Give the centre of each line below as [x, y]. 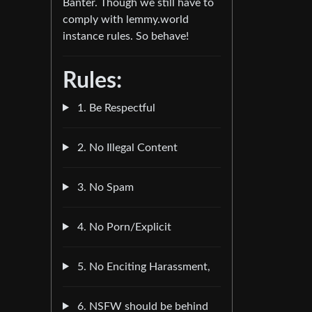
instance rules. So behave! [126, 36]
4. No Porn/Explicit [123, 227]
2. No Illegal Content [126, 147]
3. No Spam [104, 187]
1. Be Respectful [115, 108]
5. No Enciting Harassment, [142, 266]
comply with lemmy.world [126, 19]
